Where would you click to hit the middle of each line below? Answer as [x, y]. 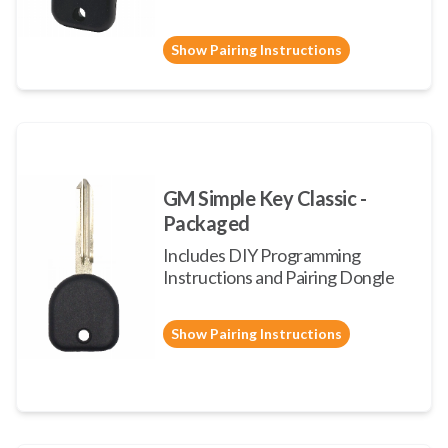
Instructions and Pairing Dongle [278, 277]
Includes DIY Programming [261, 255]
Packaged [206, 223]
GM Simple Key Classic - [264, 198]
